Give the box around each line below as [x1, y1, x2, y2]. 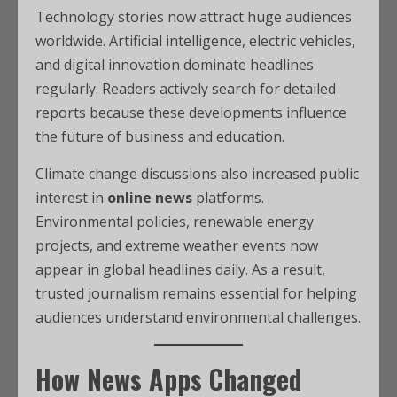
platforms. [192, 188, 264, 207]
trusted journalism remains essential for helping [35, 284, 357, 303]
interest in [35, 188, 107, 207]
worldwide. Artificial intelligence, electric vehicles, [35, 31, 355, 51]
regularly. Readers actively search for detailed [35, 79, 336, 98]
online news [107, 188, 192, 207]
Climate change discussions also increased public [35, 164, 359, 183]
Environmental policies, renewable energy [35, 212, 314, 231]
